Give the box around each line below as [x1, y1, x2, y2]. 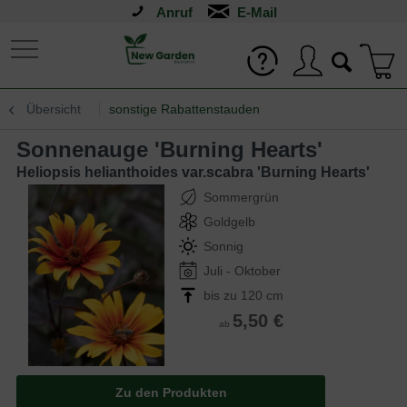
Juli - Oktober [203, 263, 281, 278]
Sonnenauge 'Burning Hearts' [31, 137, 323, 162]
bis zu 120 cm [203, 288, 283, 303]
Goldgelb [203, 214, 255, 229]
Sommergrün [203, 190, 279, 204]
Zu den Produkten [114, 385, 227, 400]
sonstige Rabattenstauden [109, 102, 260, 116]
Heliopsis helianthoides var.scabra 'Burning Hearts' [16, 164, 370, 180]
